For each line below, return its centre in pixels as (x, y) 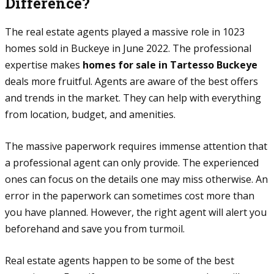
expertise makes (44, 65)
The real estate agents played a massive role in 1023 (125, 31)
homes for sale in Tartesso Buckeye (170, 65)
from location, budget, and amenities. (91, 114)
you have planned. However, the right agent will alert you (136, 212)
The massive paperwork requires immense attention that (136, 146)
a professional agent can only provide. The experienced (132, 162)
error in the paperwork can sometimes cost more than (130, 195)
